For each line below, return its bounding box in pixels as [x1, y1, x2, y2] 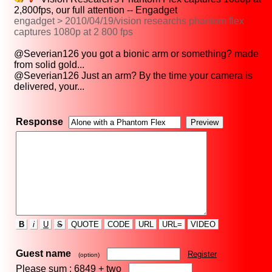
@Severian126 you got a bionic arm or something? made [14, 49, 259, 59]
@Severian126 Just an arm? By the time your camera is [14, 70, 253, 81]
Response [16, 117, 63, 127]
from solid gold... [14, 59, 84, 70]
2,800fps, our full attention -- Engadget [14, 5, 177, 16]
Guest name [16, 248, 71, 259]
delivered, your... [14, 81, 84, 92]
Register [188, 250, 217, 259]
